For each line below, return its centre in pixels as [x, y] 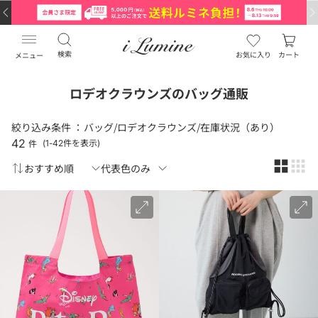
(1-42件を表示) [71, 143]
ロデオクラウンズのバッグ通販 [159, 93]
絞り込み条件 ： [47, 127]
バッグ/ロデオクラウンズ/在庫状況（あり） [182, 127]
